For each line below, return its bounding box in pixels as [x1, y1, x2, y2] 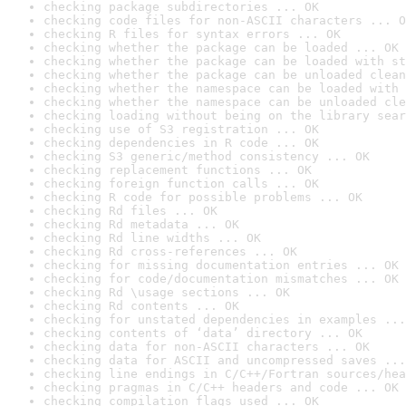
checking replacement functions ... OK [43, 163, 312, 177]
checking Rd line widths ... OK [43, 231, 261, 245]
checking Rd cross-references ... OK [43, 245, 297, 258]
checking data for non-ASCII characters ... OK [43, 340, 370, 353]
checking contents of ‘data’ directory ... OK [43, 326, 362, 340]
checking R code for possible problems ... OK [43, 190, 362, 204]
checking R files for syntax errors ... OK [43, 27, 341, 41]
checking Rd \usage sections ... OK [43, 285, 290, 299]
